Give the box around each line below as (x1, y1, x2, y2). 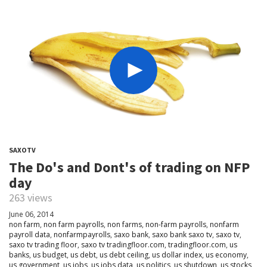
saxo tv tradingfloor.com (81, 240, 164, 250)
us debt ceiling (100, 250, 148, 260)
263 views (9, 191, 52, 205)
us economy (206, 250, 247, 260)
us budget (33, 250, 67, 260)
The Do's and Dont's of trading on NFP (9, 158, 250, 177)
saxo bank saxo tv (152, 229, 212, 240)
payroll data (9, 229, 50, 240)
